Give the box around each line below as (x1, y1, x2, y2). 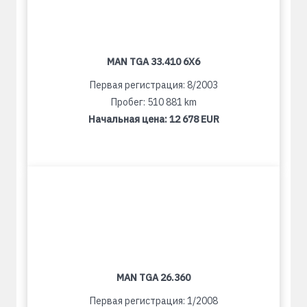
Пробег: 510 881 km (110, 96, 197, 109)
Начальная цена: (88, 113, 169, 126)
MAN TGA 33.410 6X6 (107, 56, 200, 69)
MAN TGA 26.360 (116, 271, 191, 284)
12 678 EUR (169, 113, 219, 126)
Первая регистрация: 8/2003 (89, 79, 218, 92)
